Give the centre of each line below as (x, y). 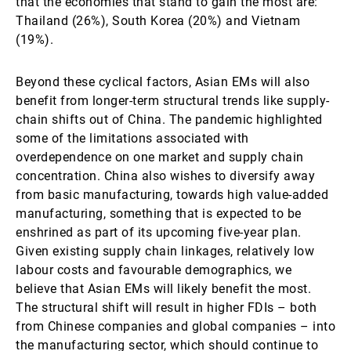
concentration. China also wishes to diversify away (165, 176)
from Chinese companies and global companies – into (175, 326)
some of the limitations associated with (132, 138)
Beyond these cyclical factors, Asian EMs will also (163, 82)
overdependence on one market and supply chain (160, 157)
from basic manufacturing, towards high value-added (172, 195)
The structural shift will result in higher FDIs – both (166, 308)
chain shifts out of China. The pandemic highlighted (169, 119)
